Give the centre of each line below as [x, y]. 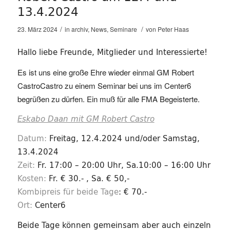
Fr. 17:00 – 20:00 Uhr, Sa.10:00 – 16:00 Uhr [124, 165]
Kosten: [32, 179]
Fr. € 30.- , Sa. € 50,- [88, 179]
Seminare [123, 29]
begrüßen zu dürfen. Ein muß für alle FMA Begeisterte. [108, 99]
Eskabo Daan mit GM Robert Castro [86, 119]
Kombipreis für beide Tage [68, 192]
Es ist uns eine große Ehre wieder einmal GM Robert [106, 72]
